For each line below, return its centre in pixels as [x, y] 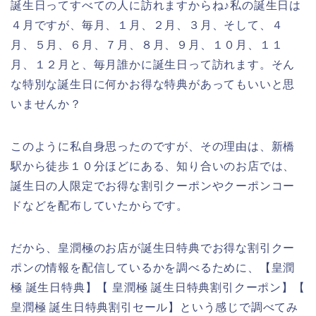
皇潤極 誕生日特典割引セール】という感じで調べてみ [154, 307]
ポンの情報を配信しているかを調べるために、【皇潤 [153, 267]
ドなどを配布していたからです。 [99, 205]
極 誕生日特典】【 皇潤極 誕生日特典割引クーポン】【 [158, 287]
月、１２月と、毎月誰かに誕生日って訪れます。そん [153, 64]
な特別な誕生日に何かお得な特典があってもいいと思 [153, 84]
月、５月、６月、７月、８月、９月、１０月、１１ [147, 44]
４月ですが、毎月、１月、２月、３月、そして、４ [147, 25]
